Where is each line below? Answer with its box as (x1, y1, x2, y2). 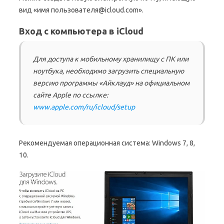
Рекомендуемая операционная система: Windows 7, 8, (19, 138, 195, 147)
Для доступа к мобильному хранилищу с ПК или (33, 54, 188, 63)
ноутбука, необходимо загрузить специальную (33, 66, 184, 75)
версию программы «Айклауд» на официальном (33, 78, 189, 87)
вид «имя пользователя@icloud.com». (19, 5, 143, 14)
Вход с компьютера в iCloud (19, 25, 143, 36)
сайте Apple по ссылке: (33, 90, 108, 99)
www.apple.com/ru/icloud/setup (33, 102, 135, 111)
